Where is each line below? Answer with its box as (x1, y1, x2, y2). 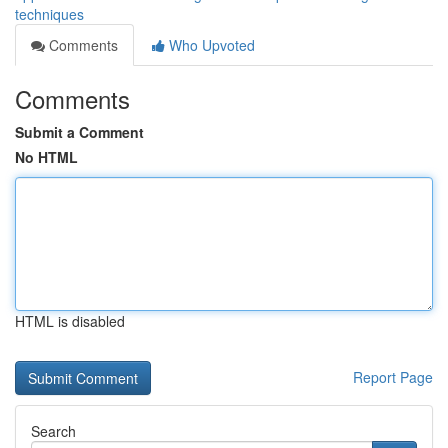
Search (31, 421, 76, 441)
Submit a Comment (15, 122, 144, 142)
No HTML (15, 147, 78, 167)
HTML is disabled (15, 311, 125, 331)
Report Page (353, 367, 433, 387)
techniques (15, 4, 84, 24)
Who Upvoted (165, 35, 255, 55)
